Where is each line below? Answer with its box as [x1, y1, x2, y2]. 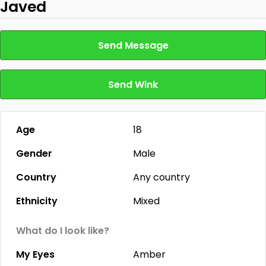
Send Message [97, 39, 169, 52]
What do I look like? [16, 224, 109, 237]
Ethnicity [16, 194, 58, 208]
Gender [16, 147, 52, 160]
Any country [133, 170, 190, 184]
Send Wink [108, 78, 158, 91]
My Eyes [16, 248, 55, 261]
